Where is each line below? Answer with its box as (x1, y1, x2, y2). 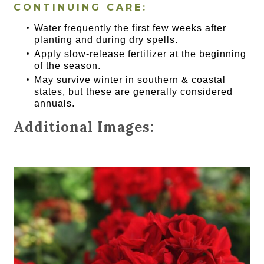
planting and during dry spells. (34, 34, 179, 45)
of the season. (34, 60, 101, 71)
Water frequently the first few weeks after (34, 22, 227, 33)
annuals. (34, 98, 75, 108)
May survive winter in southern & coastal (34, 74, 226, 85)
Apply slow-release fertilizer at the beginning (34, 48, 247, 59)
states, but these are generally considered (34, 86, 233, 97)
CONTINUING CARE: (14, 1, 148, 13)
